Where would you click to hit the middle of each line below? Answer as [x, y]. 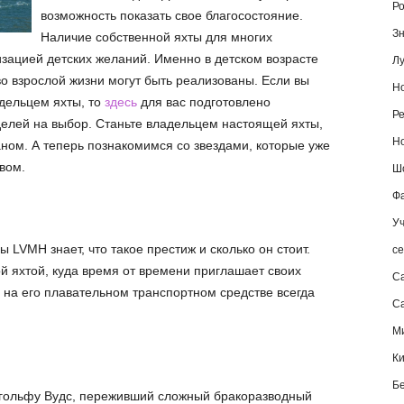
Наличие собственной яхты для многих [156, 37]
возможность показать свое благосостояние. [171, 15]
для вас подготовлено [203, 102]
